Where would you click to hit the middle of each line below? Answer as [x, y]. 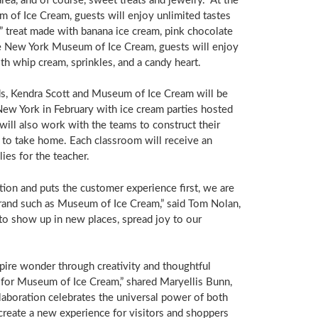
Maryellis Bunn [194, 283]
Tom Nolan [213, 204]
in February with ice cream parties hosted [136, 110]
